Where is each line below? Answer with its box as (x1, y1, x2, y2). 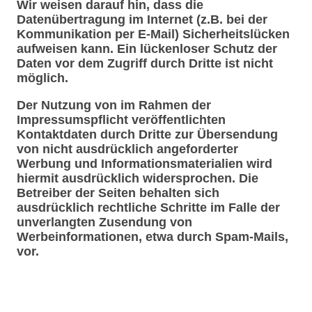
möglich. (17, 71, 68, 85)
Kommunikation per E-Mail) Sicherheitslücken (17, 27, 290, 41)
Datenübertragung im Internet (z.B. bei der (17, 13, 267, 26)
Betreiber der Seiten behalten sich (17, 186, 219, 200)
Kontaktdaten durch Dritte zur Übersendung (17, 127, 278, 141)
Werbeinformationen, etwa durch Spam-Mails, (17, 230, 288, 244)
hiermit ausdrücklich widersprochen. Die (17, 171, 258, 185)
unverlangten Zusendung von (17, 215, 192, 229)
